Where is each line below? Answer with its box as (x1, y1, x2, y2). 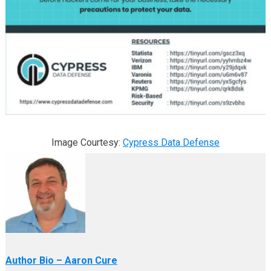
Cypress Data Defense (122, 137, 220, 149)
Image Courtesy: (51, 137, 123, 149)
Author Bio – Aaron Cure (5, 255, 117, 267)
